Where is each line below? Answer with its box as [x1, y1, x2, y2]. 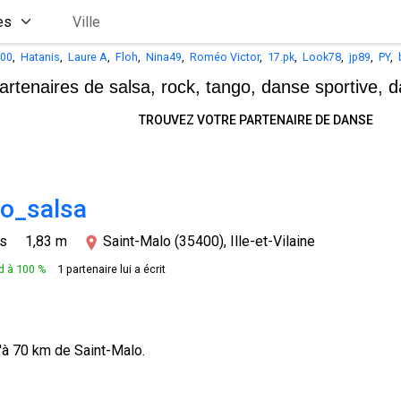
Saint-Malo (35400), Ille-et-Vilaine [103, 233, 315, 250]
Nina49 [146, 50, 182, 64]
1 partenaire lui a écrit [57, 262, 166, 276]
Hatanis [21, 50, 60, 64]
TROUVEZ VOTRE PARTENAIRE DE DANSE [139, 113, 373, 127]
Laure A [68, 50, 107, 64]
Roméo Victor [190, 50, 260, 64]
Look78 [303, 50, 341, 64]
